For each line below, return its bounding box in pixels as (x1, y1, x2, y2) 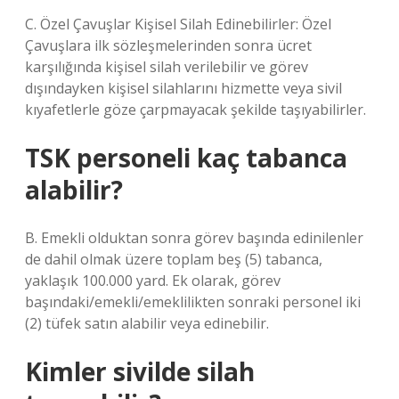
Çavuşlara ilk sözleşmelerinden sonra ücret (25, 36, 312, 55)
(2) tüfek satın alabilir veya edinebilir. (25, 313, 269, 333)
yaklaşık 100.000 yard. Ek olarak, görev (25, 271, 281, 290)
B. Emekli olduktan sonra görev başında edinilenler (25, 228, 363, 248)
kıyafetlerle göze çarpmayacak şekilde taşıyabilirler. (25, 100, 366, 119)
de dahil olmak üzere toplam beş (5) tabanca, (25, 249, 322, 269)
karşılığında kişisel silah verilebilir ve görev (25, 57, 308, 77)
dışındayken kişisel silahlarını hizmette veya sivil (25, 78, 342, 98)
